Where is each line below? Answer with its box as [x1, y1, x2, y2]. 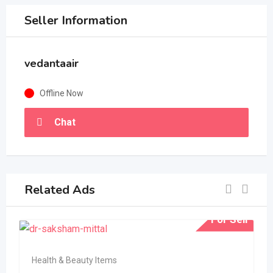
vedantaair [24, 56, 79, 71]
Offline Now [40, 88, 83, 98]
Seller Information [24, 12, 127, 29]
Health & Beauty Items [32, 255, 117, 265]
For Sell [211, 213, 247, 225]
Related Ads [24, 181, 95, 198]
